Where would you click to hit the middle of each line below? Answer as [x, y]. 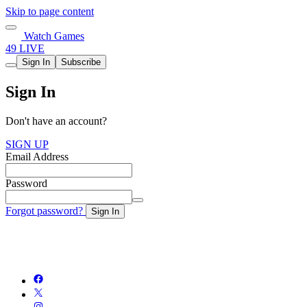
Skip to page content [50, 11]
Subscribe [81, 62]
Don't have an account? [56, 121]
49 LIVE [25, 48]
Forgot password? [46, 210]
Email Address [37, 156]
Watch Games [53, 36]
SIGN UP [27, 144]
